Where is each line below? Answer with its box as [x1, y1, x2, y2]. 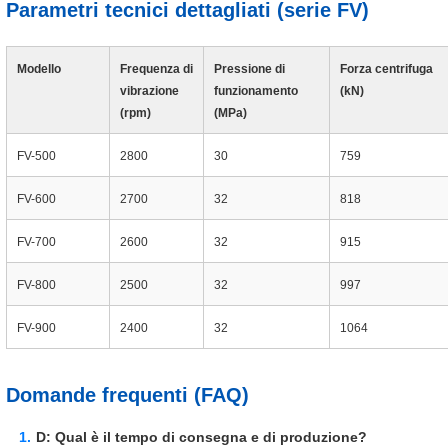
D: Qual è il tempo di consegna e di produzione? [36, 429, 367, 445]
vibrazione [120, 84, 179, 98]
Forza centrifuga [340, 62, 433, 76]
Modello [17, 62, 61, 76]
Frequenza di [120, 62, 193, 76]
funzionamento [214, 84, 298, 98]
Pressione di [214, 62, 285, 76]
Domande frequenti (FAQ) [6, 384, 249, 406]
